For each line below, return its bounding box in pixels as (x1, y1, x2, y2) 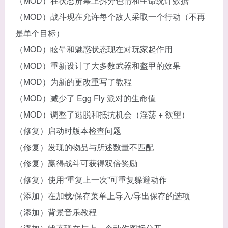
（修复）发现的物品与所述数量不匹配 (15, 140, 154, 153)
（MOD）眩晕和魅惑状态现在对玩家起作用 (15, 43, 173, 55)
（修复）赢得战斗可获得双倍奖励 (15, 157, 137, 169)
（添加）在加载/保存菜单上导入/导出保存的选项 (15, 189, 190, 202)
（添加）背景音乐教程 (15, 206, 97, 218)
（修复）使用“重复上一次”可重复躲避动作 (15, 173, 167, 185)
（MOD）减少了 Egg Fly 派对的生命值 (15, 92, 156, 104)
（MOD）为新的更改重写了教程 (15, 75, 132, 88)
